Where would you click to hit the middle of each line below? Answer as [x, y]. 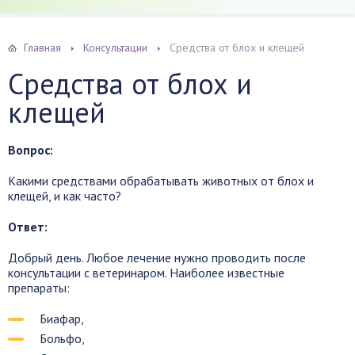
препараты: [39, 288]
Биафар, [62, 319]
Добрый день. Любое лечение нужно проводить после [157, 258]
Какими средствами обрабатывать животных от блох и [161, 181]
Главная [42, 48]
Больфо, [62, 338]
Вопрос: [31, 150]
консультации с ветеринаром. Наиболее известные [146, 273]
